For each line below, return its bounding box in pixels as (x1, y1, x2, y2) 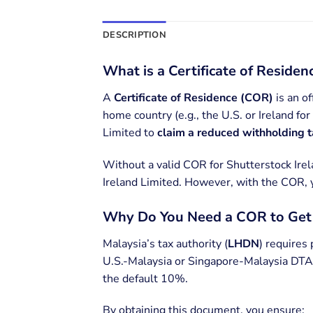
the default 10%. (103, 270, 188, 286)
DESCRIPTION (103, 29, 166, 41)
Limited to (103, 125, 157, 140)
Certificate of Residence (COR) (114, 90, 273, 105)
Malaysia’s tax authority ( (103, 235, 228, 252)
